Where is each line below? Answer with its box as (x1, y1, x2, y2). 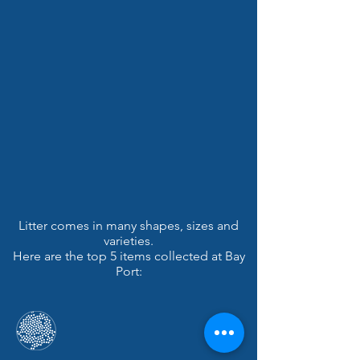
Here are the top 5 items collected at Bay (12, 248, 245, 264)
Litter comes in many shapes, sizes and (18, 218, 239, 233)
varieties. (104, 233, 153, 248)
